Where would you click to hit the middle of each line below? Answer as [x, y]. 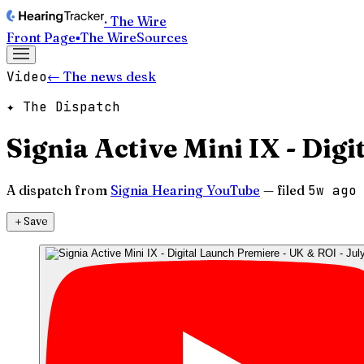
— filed [284, 190]
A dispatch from [57, 190]
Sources [162, 37]
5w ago [332, 190]
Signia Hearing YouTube [185, 190]
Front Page [41, 37]
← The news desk [102, 76]
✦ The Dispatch [63, 107]
